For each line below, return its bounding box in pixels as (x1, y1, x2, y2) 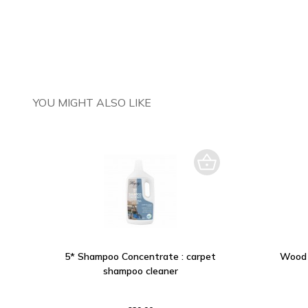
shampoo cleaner (102, 265, 178, 277)
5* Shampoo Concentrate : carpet (65, 250, 216, 263)
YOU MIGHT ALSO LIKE (33, 96, 151, 109)
